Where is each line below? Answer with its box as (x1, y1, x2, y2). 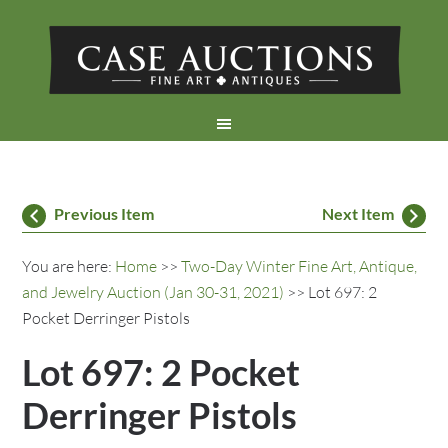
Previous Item (54, 204, 155, 223)
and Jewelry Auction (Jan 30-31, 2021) (22, 282, 285, 302)
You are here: (22, 256, 116, 276)
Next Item (321, 204, 394, 223)
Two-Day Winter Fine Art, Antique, (181, 256, 418, 276)
